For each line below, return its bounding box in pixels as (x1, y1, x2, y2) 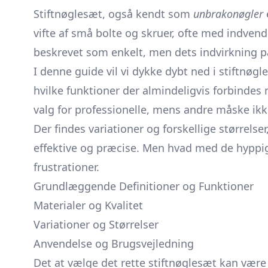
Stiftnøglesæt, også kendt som (33, 7, 193, 21)
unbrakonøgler (193, 7, 263, 21)
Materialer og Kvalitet (33, 198, 143, 212)
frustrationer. (33, 160, 99, 174)
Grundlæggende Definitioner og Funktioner (33, 179, 254, 193)
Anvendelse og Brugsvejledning (33, 236, 194, 251)
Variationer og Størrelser (33, 217, 159, 232)
